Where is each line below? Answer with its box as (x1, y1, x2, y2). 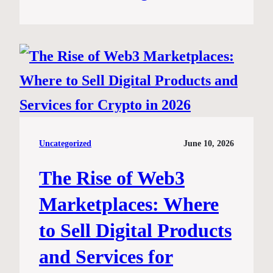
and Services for (39, 246, 173, 268)
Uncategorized (39, 139, 91, 149)
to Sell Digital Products (39, 219, 232, 242)
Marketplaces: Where (39, 193, 219, 216)
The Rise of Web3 (39, 167, 185, 190)
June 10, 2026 (183, 139, 234, 149)
